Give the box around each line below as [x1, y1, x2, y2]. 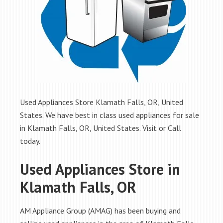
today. [20, 136, 40, 146]
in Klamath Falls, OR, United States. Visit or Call [20, 123, 181, 133]
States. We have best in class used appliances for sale [20, 110, 199, 120]
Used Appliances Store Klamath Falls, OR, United [20, 97, 183, 107]
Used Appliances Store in [20, 159, 180, 179]
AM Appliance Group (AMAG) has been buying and [20, 206, 181, 216]
